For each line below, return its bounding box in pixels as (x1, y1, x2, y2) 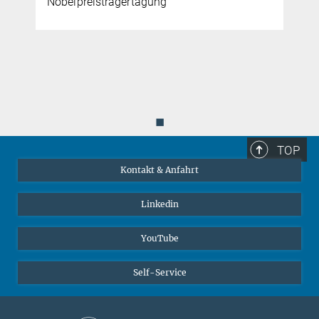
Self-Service (132, 267, 187, 278)
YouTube (140, 233, 179, 244)
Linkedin (140, 199, 179, 210)
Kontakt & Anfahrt (120, 164, 199, 176)
